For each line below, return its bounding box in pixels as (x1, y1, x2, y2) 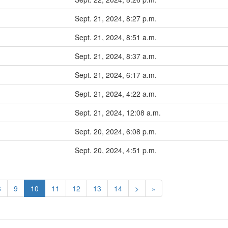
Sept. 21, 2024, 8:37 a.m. (75, 51, 157, 61)
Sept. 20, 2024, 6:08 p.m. (75, 126, 157, 136)
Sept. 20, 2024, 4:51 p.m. (75, 145, 157, 155)
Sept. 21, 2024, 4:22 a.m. (75, 89, 157, 99)
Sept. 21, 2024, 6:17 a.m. (75, 70, 157, 80)
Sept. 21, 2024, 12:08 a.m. (75, 107, 161, 118)
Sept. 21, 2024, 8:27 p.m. (75, 13, 157, 23)
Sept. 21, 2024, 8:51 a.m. (75, 32, 157, 42)
